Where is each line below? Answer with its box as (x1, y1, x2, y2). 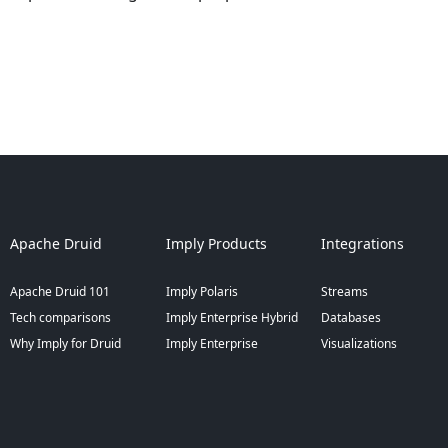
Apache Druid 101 (10, 283, 111, 301)
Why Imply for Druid (10, 335, 122, 353)
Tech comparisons (10, 309, 112, 327)
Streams (320, 283, 368, 301)
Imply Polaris (165, 283, 238, 301)
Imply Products (165, 234, 267, 254)
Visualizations (320, 335, 397, 353)
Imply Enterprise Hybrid (165, 309, 298, 327)
